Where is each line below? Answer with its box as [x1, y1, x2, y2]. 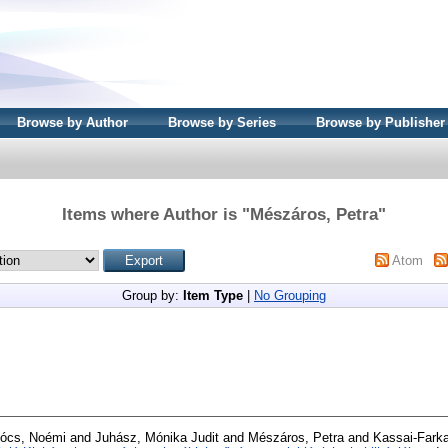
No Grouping [254, 287, 326, 303]
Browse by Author [17, 115, 128, 130]
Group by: [122, 287, 183, 303]
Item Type [183, 287, 243, 303]
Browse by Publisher [316, 115, 445, 130]
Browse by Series [168, 115, 276, 130]
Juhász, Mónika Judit [95, 429, 219, 445]
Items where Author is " [62, 204, 250, 224]
